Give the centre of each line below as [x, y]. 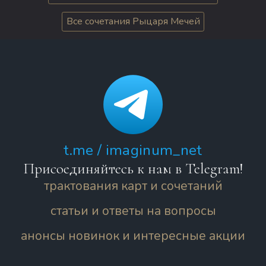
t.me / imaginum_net [133, 150]
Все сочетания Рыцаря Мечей [133, 22]
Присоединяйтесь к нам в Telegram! [133, 168]
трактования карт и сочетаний [133, 186]
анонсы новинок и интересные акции [133, 235]
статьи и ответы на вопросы [133, 210]
